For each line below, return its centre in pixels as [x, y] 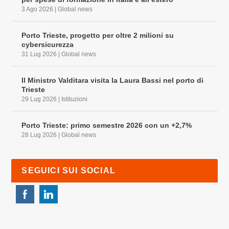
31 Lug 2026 [39, 54]
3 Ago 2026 [38, 9]
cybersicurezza [48, 44]
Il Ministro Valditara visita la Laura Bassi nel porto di [113, 80]
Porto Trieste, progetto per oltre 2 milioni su [98, 35]
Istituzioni [75, 99]
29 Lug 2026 [39, 99]
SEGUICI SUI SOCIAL [69, 170]
